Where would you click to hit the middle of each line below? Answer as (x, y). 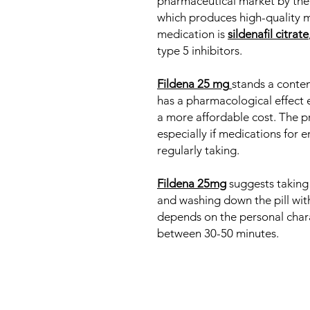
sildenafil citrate (268, 34)
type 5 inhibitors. (200, 51)
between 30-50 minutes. (218, 233)
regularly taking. (198, 150)
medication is (192, 34)
